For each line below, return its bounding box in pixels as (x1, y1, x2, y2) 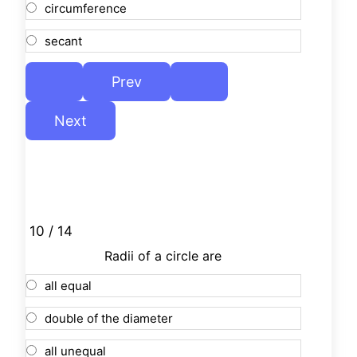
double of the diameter (45, 311, 173, 327)
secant (45, 33, 82, 49)
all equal (45, 278, 92, 294)
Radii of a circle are (104, 248, 222, 265)
